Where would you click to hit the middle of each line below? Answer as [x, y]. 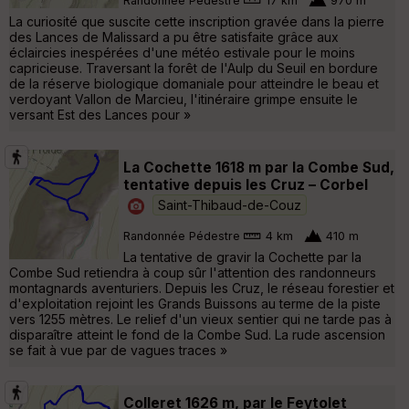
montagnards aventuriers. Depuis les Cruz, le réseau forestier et [202, 288]
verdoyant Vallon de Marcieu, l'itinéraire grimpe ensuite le [184, 99]
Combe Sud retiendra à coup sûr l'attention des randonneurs [193, 272]
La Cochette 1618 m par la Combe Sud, [259, 167]
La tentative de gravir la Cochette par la [242, 257]
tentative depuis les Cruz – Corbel [246, 184]
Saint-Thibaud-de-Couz [230, 204]
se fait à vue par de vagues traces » [118, 350]
